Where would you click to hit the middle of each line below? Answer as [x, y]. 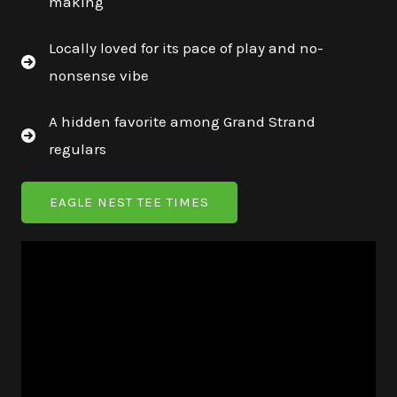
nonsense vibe [99, 76]
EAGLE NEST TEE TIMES [129, 202]
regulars [78, 149]
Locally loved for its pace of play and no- [186, 48]
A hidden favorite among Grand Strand [182, 122]
